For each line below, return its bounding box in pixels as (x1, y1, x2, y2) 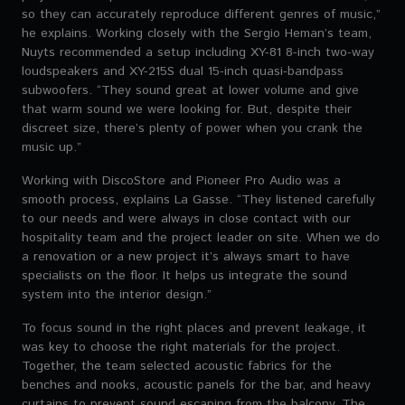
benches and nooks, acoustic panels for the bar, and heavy (22, 375, 371, 394)
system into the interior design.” (22, 285, 212, 304)
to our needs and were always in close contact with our (22, 209, 351, 228)
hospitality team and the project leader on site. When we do (22, 228, 380, 247)
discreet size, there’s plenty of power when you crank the (22, 118, 363, 137)
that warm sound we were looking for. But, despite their (22, 99, 352, 118)
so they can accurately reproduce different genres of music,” (22, 5, 381, 24)
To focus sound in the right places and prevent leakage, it (22, 318, 366, 337)
